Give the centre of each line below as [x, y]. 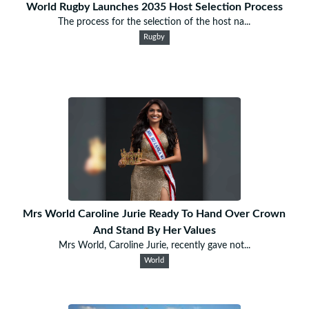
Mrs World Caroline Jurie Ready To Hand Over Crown [154, 213]
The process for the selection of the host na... [154, 22]
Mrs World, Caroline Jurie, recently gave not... [154, 245]
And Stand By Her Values [154, 230]
